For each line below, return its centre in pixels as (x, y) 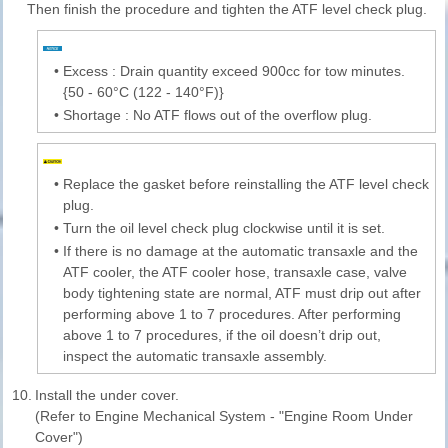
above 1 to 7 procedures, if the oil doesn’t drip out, (222, 334)
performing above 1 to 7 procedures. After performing (232, 313)
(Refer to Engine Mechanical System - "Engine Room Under (224, 415)
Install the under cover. (107, 394)
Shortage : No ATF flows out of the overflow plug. (217, 114)
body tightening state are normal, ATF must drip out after (242, 292)
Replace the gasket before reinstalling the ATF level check (246, 183)
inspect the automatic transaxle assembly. (195, 355)
